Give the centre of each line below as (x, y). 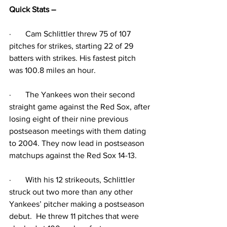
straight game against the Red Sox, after (81, 107)
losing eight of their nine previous (70, 119)
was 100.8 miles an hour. (52, 70)
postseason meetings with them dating (79, 131)
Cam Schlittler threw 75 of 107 (79, 34)
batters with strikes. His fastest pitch (73, 58)
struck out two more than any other (72, 192)
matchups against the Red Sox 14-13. (73, 155)
